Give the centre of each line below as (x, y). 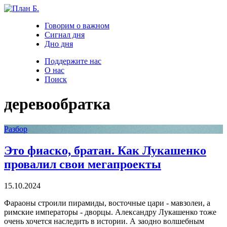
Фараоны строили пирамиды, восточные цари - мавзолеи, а (107, 203)
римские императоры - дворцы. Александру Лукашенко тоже (110, 212)
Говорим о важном (77, 26)
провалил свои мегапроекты (83, 164)
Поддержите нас (73, 61)
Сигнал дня (65, 35)
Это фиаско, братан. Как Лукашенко (105, 150)
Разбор (16, 129)
